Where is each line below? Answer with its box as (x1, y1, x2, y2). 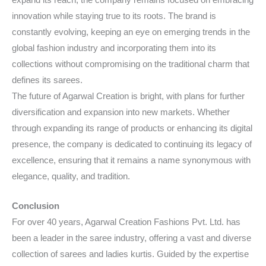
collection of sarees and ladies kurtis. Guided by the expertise (12, 249, 249, 259)
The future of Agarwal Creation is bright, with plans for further (12, 91, 245, 101)
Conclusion (12, 201, 59, 211)
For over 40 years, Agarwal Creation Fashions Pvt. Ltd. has (12, 217, 240, 227)
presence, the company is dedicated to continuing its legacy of (12, 139, 252, 149)
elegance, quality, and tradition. (12, 171, 130, 181)
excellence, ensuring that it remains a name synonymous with (12, 155, 251, 165)
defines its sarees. (12, 75, 83, 85)
